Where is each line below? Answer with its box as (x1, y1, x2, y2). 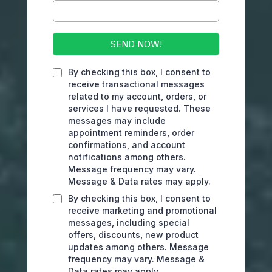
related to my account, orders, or (68, 91, 206, 101)
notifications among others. (68, 152, 186, 162)
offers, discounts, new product (68, 229, 199, 240)
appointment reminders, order (68, 127, 194, 138)
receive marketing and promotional (68, 205, 217, 216)
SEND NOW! (110, 38, 162, 50)
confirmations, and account (68, 140, 185, 150)
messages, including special (68, 217, 189, 228)
